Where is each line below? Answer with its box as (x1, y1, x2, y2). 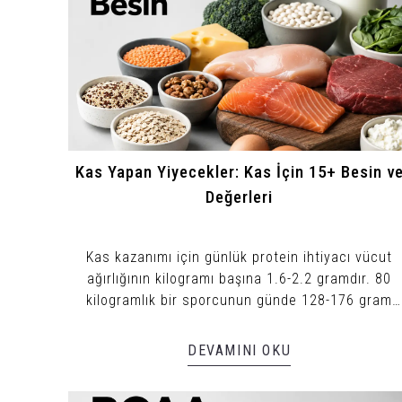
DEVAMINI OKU (188, 341, 292, 359)
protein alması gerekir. (165, 312, 314, 330)
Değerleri (205, 187, 274, 207)
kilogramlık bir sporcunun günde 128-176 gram (86, 291, 393, 309)
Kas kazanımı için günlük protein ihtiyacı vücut (86, 248, 393, 266)
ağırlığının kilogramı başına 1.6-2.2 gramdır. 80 (87, 269, 392, 287)
